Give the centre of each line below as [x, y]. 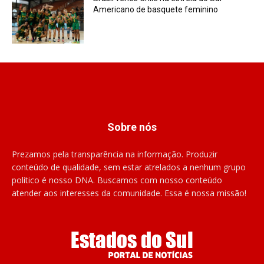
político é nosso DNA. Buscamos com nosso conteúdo [117, 180]
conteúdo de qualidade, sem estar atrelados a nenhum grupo [129, 167]
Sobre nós [132, 127]
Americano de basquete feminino [156, 10]
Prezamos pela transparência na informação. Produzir [115, 154]
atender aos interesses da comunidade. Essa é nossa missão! [129, 193]
